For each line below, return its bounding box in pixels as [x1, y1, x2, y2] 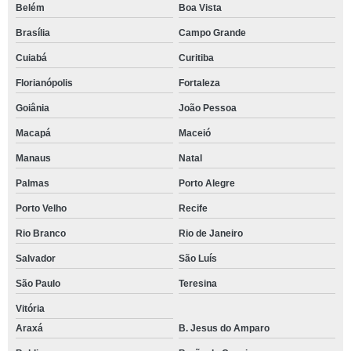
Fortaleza [178, 78, 220, 89]
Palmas [16, 178, 49, 189]
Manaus [16, 153, 51, 164]
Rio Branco [16, 228, 66, 239]
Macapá [16, 128, 51, 139]
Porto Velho [16, 203, 67, 214]
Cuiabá [16, 52, 47, 63]
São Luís [178, 253, 217, 264]
